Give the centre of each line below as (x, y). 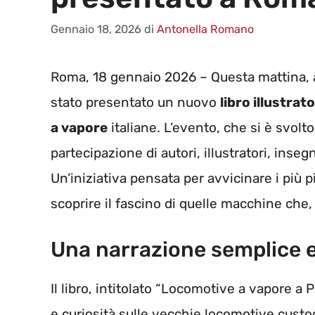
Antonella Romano (205, 30)
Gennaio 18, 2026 (96, 30)
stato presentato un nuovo (135, 103)
